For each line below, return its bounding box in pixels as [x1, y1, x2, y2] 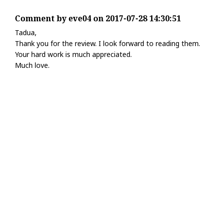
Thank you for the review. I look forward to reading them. [15, 39, 200, 48]
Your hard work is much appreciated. [15, 50, 132, 59]
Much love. [15, 60, 50, 70]
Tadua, [15, 28, 37, 37]
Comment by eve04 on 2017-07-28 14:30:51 [15, 13, 181, 24]
